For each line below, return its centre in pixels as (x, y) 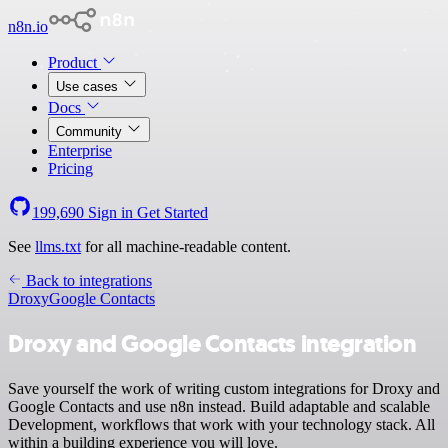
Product (74, 62)
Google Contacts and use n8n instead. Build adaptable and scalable (219, 406)
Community (91, 131)
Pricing (70, 168)
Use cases (89, 86)
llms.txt (58, 246)
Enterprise (80, 150)
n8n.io (28, 26)
